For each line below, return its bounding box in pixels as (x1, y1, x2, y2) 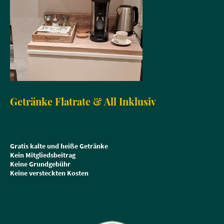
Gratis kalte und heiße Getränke (10, 141, 108, 151)
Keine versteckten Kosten (10, 168, 88, 178)
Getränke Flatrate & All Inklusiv (10, 94, 158, 108)
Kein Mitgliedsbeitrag (10, 150, 75, 160)
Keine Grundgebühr (10, 159, 70, 169)
